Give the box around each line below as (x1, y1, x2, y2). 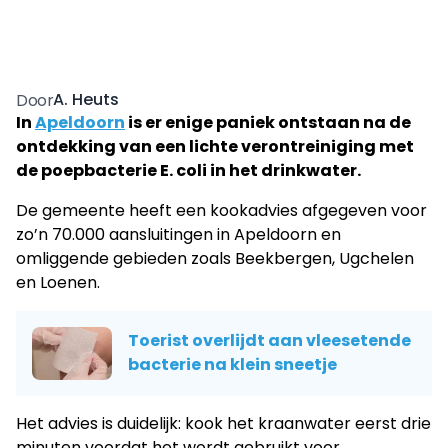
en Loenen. (16, 270, 100, 294)
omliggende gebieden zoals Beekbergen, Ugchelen (16, 246, 414, 270)
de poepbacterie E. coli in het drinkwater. (16, 158, 361, 182)
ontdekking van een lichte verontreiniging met (16, 134, 414, 158)
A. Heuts (53, 88, 120, 112)
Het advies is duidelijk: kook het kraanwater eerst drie (16, 411, 431, 435)
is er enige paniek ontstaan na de (125, 110, 411, 134)
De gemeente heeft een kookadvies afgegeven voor (16, 198, 427, 222)
